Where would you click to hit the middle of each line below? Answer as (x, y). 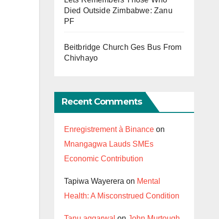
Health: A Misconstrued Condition (121, 196)
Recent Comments (101, 101)
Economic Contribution (103, 158)
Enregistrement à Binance (109, 129)
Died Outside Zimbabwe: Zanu (118, 10)
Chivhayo (81, 58)
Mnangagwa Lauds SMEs (109, 144)
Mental (148, 181)
